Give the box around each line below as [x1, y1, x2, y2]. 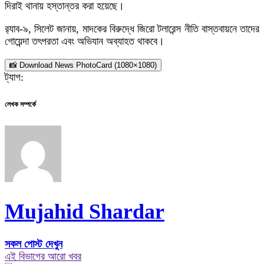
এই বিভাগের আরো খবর [5, 250, 81, 263]
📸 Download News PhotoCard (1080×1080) [9, 60, 157, 70]
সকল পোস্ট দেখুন [5, 238, 62, 250]
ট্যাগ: [5, 71, 24, 83]
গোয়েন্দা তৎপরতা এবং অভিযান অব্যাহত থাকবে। [5, 35, 164, 47]
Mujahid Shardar [5, 200, 164, 224]
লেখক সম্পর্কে [5, 100, 36, 108]
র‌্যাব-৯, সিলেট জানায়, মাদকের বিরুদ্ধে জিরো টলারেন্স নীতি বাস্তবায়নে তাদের [5, 22, 259, 35]
